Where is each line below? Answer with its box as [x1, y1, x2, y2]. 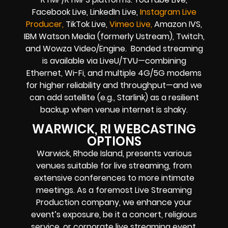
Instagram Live [139, 6, 196, 18]
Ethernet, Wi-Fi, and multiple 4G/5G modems [26, 67, 202, 79]
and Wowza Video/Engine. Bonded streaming [25, 42, 203, 54]
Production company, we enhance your [36, 196, 192, 209]
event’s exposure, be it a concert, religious [31, 209, 197, 221]
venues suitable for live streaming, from [36, 160, 192, 172]
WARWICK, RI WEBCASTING [32, 121, 196, 138]
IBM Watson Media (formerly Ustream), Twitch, [23, 30, 205, 42]
